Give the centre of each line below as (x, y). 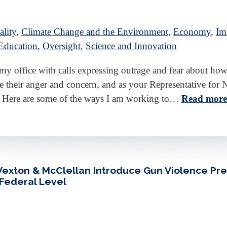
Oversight (62, 46)
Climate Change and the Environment (95, 32)
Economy (192, 32)
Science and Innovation (131, 46)
